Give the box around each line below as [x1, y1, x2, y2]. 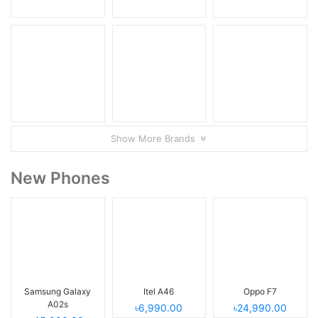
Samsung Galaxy [24, 285, 92, 297]
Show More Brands [111, 132, 198, 144]
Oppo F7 [243, 285, 278, 297]
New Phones [11, 168, 110, 188]
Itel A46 [143, 285, 175, 297]
